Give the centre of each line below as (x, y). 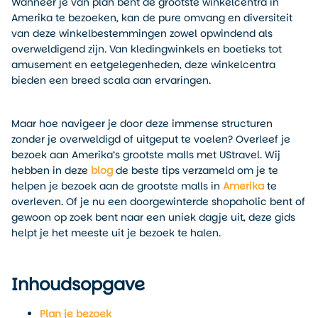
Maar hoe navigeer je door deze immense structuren (142, 124)
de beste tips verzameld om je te (196, 171)
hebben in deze (51, 171)
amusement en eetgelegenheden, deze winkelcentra (143, 65)
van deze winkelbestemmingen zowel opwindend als (142, 33)
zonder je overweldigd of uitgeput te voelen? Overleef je (151, 139)
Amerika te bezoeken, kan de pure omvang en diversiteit (152, 18)
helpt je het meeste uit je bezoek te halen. (116, 233)
